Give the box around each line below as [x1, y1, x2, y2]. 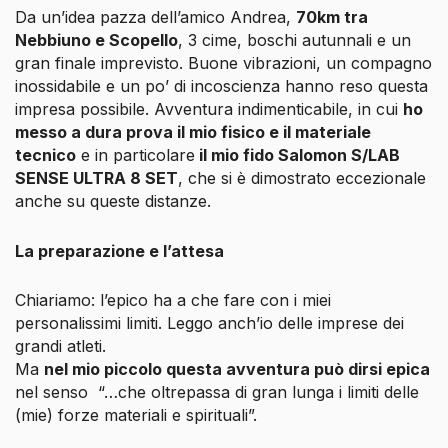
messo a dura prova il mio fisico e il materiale [15, 121, 371, 142]
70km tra [296, 6, 368, 27]
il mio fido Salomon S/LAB [195, 144, 400, 165]
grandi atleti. [15, 336, 106, 357]
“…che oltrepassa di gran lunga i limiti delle [98, 382, 419, 403]
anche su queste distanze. [15, 190, 211, 211]
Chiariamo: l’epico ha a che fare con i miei [15, 290, 331, 311]
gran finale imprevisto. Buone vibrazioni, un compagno [15, 52, 432, 73]
